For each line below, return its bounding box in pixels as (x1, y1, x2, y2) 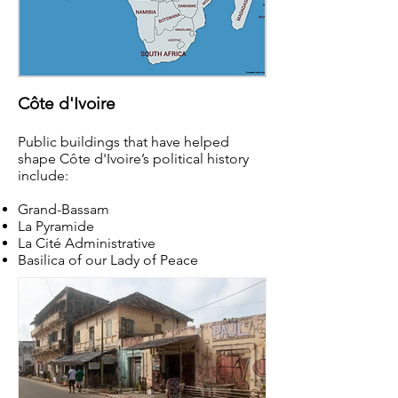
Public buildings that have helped (18, 133, 229, 150)
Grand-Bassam (18, 201, 109, 218)
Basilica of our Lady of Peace (18, 251, 198, 268)
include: (18, 167, 72, 184)
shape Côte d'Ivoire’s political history (18, 150, 249, 167)
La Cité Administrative (18, 235, 155, 251)
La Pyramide (18, 218, 94, 235)
